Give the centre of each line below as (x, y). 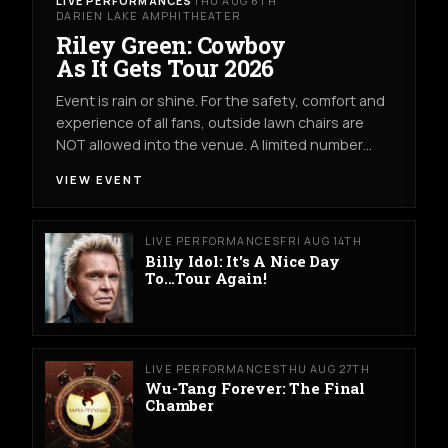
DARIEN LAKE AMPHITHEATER (148, 15)
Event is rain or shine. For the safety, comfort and (221, 101)
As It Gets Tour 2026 (165, 67)
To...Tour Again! (206, 278)
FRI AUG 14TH (321, 241)
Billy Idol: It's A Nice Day (242, 261)
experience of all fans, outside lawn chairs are (210, 123)
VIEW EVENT (100, 179)
